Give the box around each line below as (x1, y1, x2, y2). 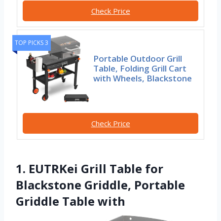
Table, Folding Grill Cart (93, 63, 187, 74)
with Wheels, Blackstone (93, 73, 192, 84)
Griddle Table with (16, 193, 125, 210)
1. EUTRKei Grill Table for (16, 160, 163, 177)
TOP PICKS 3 (15, 38, 48, 47)
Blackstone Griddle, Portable (16, 177, 185, 193)
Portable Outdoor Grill (93, 53, 183, 65)
